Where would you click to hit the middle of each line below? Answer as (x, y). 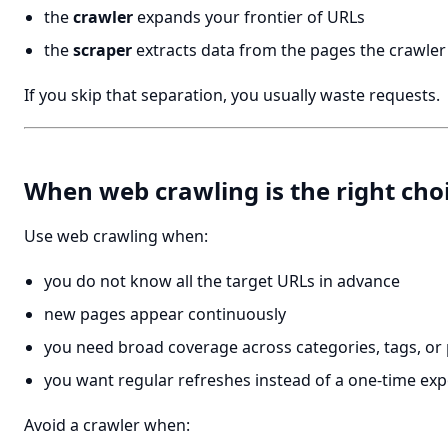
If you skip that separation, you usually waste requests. (232, 95)
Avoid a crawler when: (107, 425)
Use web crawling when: (116, 236)
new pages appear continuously (165, 314)
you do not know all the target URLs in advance (222, 281)
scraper (102, 50)
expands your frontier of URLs (249, 17)
